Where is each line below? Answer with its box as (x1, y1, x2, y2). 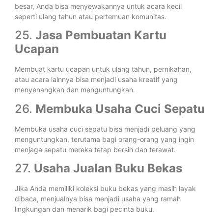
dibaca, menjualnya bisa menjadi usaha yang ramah (15, 194, 181, 203)
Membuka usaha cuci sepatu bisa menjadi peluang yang (15, 124, 195, 133)
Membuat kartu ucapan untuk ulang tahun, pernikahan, (15, 65, 192, 74)
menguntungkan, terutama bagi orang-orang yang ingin (15, 135, 194, 143)
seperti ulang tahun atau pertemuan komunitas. (15, 12, 166, 21)
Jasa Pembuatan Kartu (35, 28, 166, 43)
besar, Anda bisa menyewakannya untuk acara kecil (15, 1, 182, 10)
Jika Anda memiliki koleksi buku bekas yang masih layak (15, 184, 196, 193)
